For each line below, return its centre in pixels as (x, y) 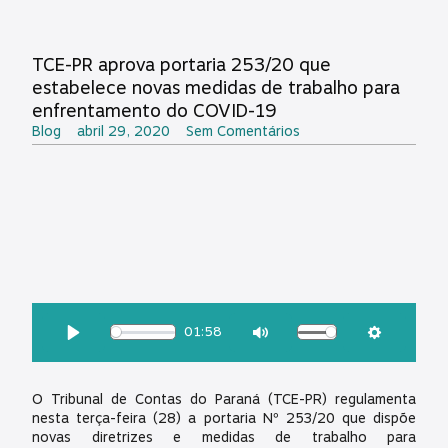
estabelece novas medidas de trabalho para (216, 87)
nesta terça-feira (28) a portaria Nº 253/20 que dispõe (224, 418)
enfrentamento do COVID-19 (154, 110)
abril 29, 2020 (123, 131)
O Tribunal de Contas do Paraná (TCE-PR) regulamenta (224, 399)
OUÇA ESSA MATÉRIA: (99, 314)
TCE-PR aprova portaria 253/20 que (181, 64)
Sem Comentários (243, 131)
